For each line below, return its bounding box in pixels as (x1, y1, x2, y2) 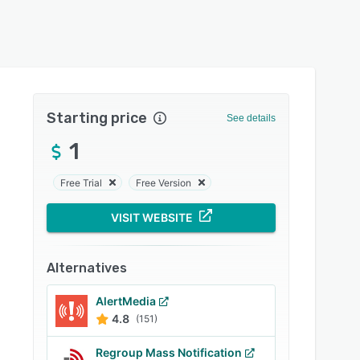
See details (226, 112, 276, 124)
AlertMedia (96, 294, 157, 308)
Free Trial (60, 176, 103, 189)
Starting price (47, 109, 148, 127)
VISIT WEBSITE (110, 211, 193, 224)
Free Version (136, 176, 192, 189)
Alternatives (47, 260, 128, 276)
